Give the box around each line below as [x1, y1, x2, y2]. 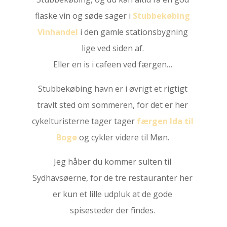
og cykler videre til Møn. [77, 132, 169, 143]
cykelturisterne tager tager [31, 116, 137, 127]
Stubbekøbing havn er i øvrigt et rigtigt [37, 83, 187, 94]
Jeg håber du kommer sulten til [54, 156, 172, 167]
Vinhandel [37, 26, 78, 37]
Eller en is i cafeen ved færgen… [53, 59, 172, 70]
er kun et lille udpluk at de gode [53, 188, 173, 200]
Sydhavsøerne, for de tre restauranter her [32, 172, 193, 183]
